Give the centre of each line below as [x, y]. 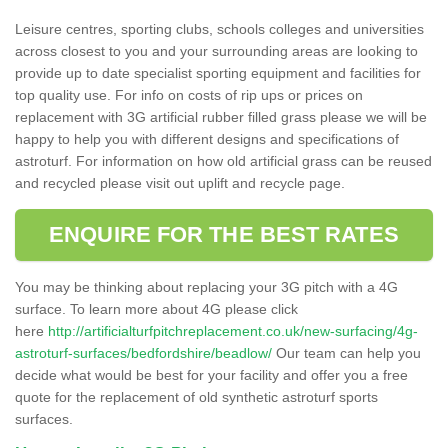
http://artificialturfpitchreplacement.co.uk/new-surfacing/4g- [233, 330]
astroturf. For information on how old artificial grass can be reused [223, 160]
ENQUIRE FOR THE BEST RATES [224, 234]
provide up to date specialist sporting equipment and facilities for [218, 72]
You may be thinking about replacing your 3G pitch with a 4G [206, 286]
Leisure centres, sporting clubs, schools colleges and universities [219, 28]
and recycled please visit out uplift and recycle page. [180, 182]
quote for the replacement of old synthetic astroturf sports [196, 396]
